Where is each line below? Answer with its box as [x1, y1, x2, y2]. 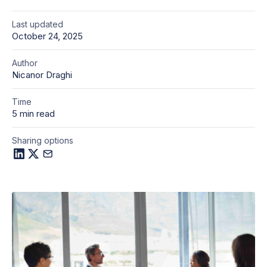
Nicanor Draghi [12, 69, 72, 80]
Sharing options [12, 135, 73, 145]
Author [12, 58, 38, 68]
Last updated [12, 19, 63, 29]
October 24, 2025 [12, 30, 83, 42]
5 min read [12, 108, 55, 119]
